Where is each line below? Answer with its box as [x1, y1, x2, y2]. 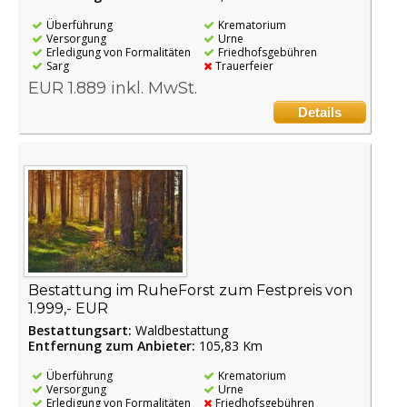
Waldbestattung [135, 322, 228, 340]
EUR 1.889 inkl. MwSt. [28, 78, 197, 99]
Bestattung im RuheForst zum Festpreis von [28, 282, 352, 300]
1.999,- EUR [28, 300, 108, 318]
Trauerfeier [214, 58, 273, 74]
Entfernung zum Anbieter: [28, 337, 195, 355]
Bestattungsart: [28, 322, 135, 340]
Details [298, 104, 342, 121]
